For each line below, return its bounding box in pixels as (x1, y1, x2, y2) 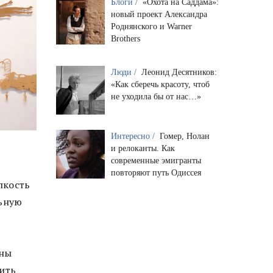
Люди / (110, 68, 139, 77)
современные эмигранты (110, 156, 201, 166)
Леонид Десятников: (141, 68, 217, 77)
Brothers (110, 34, 140, 44)
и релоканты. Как (110, 144, 175, 154)
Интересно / (110, 132, 157, 141)
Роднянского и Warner (110, 22, 192, 32)
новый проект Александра (110, 10, 207, 19)
